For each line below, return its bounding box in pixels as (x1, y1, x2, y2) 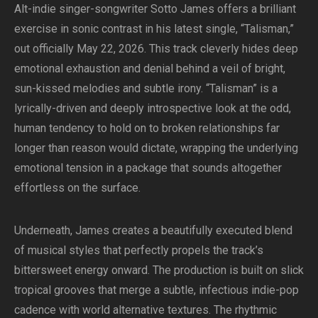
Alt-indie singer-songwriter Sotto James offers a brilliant (14, 1, 296, 16)
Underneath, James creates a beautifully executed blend (14, 223, 292, 237)
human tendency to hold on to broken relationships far (14, 121, 280, 135)
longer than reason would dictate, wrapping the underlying (14, 141, 298, 155)
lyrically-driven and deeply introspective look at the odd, (14, 101, 291, 115)
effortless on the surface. (14, 180, 141, 194)
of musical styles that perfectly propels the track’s (14, 243, 263, 257)
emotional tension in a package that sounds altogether (14, 160, 282, 175)
